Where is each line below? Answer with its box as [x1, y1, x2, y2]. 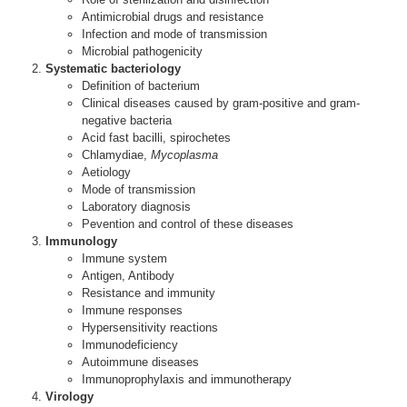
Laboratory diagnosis [82, 200, 191, 213]
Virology [45, 390, 94, 403]
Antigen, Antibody [82, 269, 174, 283]
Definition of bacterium [82, 79, 200, 93]
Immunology [45, 234, 117, 248]
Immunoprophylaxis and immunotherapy [82, 372, 292, 386]
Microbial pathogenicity [82, 45, 203, 58]
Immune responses [82, 303, 183, 317]
